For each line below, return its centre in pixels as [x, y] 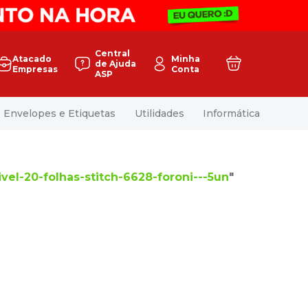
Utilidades [159, 113]
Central [112, 54]
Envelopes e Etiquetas [60, 113]
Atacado [32, 58]
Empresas [35, 69]
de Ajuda [115, 64]
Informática [231, 113]
